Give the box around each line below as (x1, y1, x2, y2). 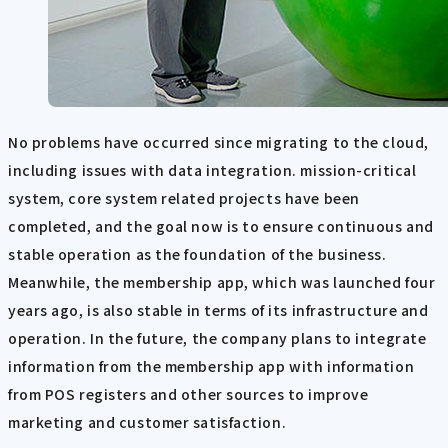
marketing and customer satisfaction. (8, 411, 287, 432)
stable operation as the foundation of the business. (8, 243, 387, 264)
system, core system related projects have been (8, 187, 360, 208)
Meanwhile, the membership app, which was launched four (8, 271, 436, 292)
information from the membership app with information (8, 355, 415, 376)
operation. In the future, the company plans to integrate (8, 327, 427, 348)
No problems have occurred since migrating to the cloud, (8, 131, 429, 152)
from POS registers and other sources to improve (8, 383, 369, 404)
